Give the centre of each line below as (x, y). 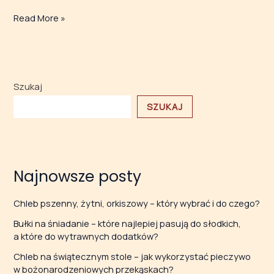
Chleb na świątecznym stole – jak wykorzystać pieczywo (132, 257)
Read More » (40, 17)
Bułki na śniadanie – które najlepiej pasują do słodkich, (128, 224)
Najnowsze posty (78, 176)
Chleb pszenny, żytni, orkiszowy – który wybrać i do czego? (137, 203)
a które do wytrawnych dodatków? (86, 236)
